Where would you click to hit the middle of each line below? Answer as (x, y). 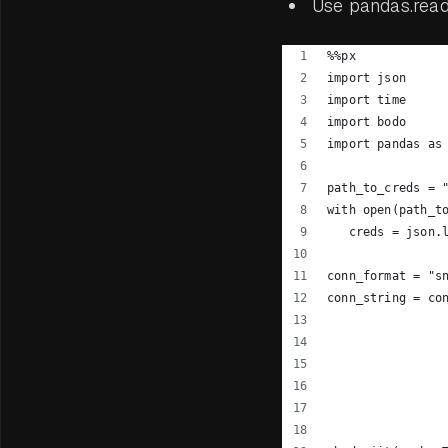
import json (366, 78)
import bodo (366, 122)
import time (366, 100)
